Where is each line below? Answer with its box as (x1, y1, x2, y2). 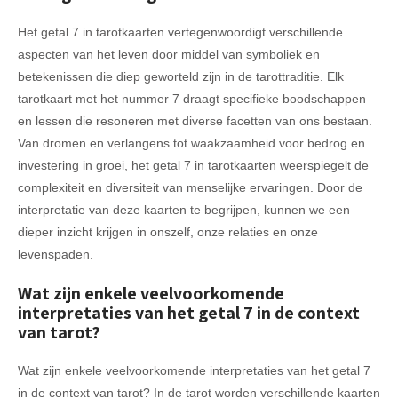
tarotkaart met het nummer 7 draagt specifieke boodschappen (18, 91, 366, 106)
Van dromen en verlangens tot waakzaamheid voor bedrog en (18, 135, 365, 150)
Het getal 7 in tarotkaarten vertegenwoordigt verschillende (18, 24, 343, 39)
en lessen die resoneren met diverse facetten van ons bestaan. (18, 113, 372, 128)
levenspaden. (18, 246, 93, 261)
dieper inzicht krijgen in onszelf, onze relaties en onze (18, 224, 318, 239)
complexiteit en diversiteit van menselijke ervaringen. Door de (18, 179, 362, 195)
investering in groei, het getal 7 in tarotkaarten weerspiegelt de (18, 157, 369, 172)
